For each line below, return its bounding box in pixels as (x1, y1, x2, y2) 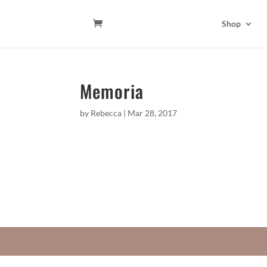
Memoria (80, 77, 144, 104)
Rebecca (91, 108, 122, 118)
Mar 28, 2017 (128, 108, 178, 118)
